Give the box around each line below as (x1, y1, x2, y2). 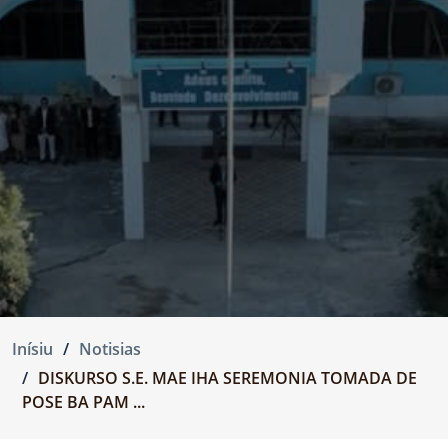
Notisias (79, 337, 141, 360)
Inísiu (12, 337, 53, 360)
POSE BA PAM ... (22, 390, 145, 413)
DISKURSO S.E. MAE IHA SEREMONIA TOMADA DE (38, 366, 417, 389)
